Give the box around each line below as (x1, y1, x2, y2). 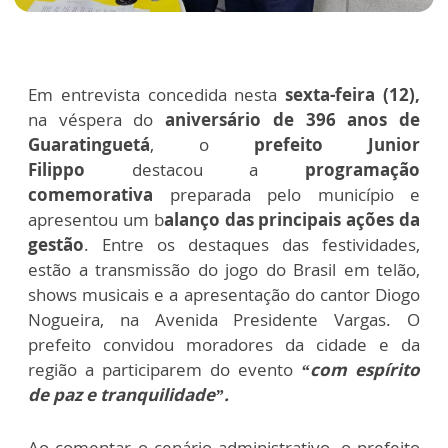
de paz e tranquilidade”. (28, 382, 229, 406)
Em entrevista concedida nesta (28, 82, 286, 106)
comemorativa (28, 182, 153, 206)
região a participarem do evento (28, 357, 301, 381)
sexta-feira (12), (285, 82, 421, 106)
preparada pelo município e (153, 182, 420, 206)
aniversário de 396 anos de (165, 107, 421, 131)
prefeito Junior (254, 132, 420, 156)
